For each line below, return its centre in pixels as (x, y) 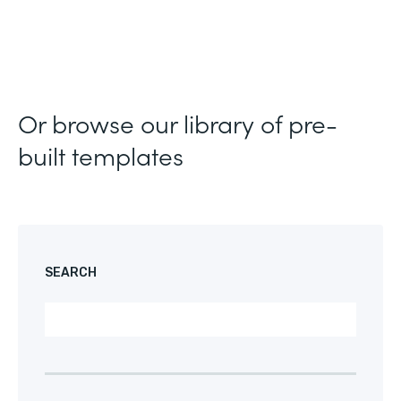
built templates (101, 155)
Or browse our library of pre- (178, 123)
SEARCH (71, 273)
